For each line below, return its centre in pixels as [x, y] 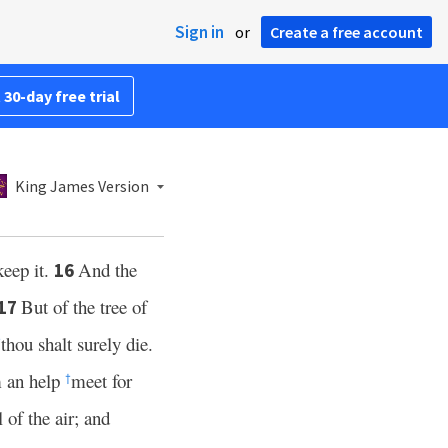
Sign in [199, 32]
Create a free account [346, 32]
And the [107, 269]
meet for [101, 380]
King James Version [82, 186]
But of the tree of [84, 306]
